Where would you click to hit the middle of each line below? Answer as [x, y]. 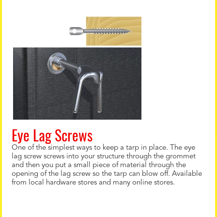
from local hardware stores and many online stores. [93, 183]
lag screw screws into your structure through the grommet [104, 157]
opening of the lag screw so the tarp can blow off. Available [107, 174]
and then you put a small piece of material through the [99, 165]
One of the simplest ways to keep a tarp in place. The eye [103, 148]
